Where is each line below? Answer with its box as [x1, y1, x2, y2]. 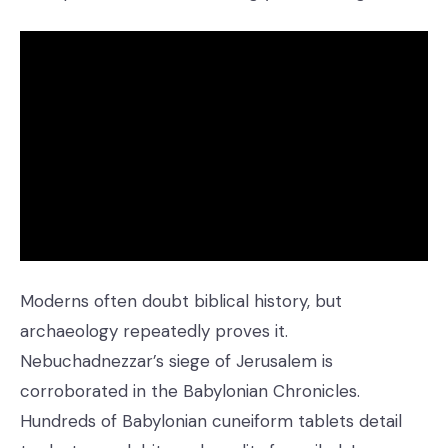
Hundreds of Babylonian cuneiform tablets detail [20, 409, 402, 432]
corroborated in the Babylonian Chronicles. [20, 379, 360, 402]
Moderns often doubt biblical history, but [20, 289, 342, 312]
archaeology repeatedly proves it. [20, 319, 288, 342]
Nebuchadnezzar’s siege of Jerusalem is [20, 349, 333, 372]
